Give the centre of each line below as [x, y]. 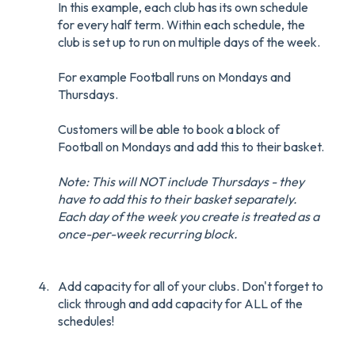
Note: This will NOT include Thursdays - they [181, 181]
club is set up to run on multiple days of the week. [189, 42]
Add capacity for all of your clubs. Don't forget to [191, 286]
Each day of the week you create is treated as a [189, 216]
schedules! [86, 321]
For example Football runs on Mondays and [174, 76]
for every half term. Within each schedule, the [181, 24]
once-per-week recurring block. [148, 233]
